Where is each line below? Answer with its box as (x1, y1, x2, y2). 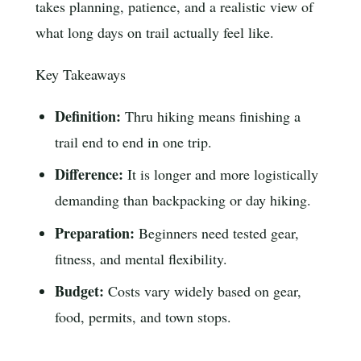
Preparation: (55, 222, 135, 243)
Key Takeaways (35, 64, 126, 85)
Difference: (55, 164, 124, 185)
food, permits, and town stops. (55, 306, 232, 326)
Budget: (55, 280, 105, 301)
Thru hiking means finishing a (121, 106, 301, 126)
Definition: (55, 105, 122, 127)
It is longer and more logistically (123, 164, 319, 185)
